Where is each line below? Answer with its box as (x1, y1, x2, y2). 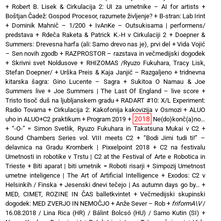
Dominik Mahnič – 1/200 (12, 21, 86, 29)
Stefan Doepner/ (5, 68, 53, 76)
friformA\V (172, 199, 201, 207)
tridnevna (180, 68, 206, 76)
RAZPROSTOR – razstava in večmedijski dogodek (65, 49, 206, 57)
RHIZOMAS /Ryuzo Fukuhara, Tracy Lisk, (86, 59, 206, 67)
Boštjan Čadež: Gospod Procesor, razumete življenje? (5, 12, 153, 20)
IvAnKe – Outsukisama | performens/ (95, 21, 206, 29)
